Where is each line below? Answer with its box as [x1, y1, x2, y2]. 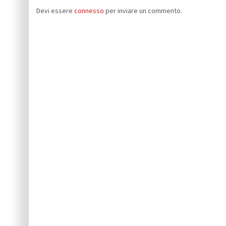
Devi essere [36, 6, 74, 15]
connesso [74, 6, 104, 15]
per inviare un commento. [104, 6, 182, 15]
